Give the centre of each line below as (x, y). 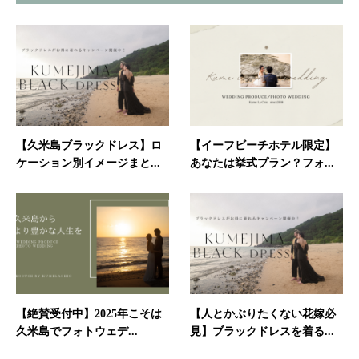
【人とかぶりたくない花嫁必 (262, 313)
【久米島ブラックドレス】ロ (89, 146)
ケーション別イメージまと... (88, 163)
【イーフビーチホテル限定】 (262, 146)
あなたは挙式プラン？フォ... (262, 163)
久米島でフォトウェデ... (77, 331)
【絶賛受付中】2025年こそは (89, 313)
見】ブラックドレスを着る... (262, 331)
